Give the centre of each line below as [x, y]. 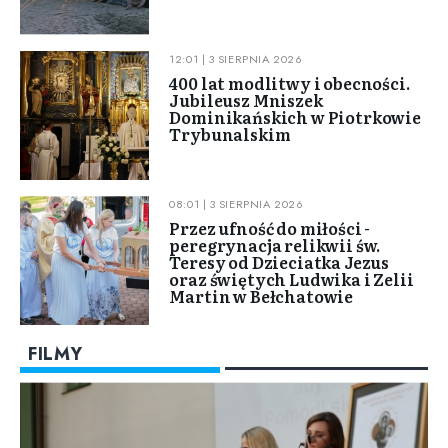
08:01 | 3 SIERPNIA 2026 [236, 204]
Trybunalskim [230, 133]
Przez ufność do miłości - [270, 228]
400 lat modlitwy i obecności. [289, 82]
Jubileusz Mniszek [246, 99]
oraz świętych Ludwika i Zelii [291, 279]
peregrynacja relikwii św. [275, 245]
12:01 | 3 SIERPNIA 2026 [236, 58]
